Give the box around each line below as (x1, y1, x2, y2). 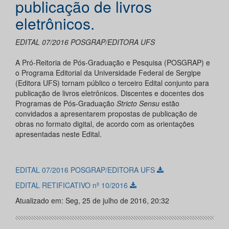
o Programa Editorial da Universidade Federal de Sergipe (15, 67, 201, 78)
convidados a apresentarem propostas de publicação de (15, 108, 197, 119)
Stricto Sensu (117, 98, 159, 109)
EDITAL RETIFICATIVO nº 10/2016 (15, 180, 130, 191)
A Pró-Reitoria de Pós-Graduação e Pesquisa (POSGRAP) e (15, 57, 210, 68)
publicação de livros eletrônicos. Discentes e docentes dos (15, 88, 204, 99)
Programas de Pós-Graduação (15, 98, 117, 109)
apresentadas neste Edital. (15, 129, 102, 140)
